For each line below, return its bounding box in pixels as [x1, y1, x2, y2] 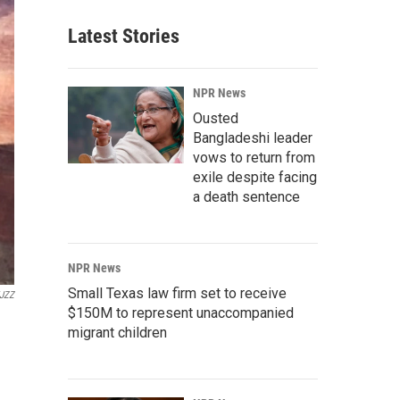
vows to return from [193, 149, 315, 166]
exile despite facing [193, 169, 317, 186]
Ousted [193, 110, 238, 127]
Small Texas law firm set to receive [68, 285, 287, 302]
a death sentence [193, 188, 300, 205]
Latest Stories [68, 25, 179, 47]
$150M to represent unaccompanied [68, 304, 294, 321]
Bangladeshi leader [193, 129, 312, 146]
